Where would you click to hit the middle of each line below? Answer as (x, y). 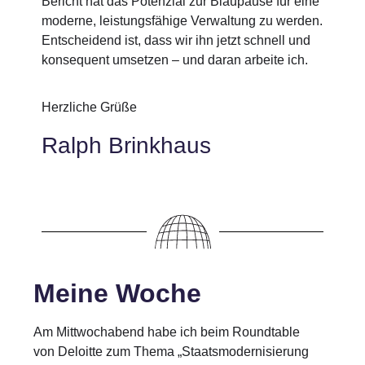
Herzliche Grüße (90, 107)
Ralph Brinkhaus (127, 146)
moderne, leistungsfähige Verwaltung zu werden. (182, 20)
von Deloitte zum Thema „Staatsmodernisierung (172, 351)
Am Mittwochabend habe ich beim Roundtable (167, 332)
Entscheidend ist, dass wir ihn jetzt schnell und (176, 40)
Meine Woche (118, 293)
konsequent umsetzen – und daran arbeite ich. (175, 59)
